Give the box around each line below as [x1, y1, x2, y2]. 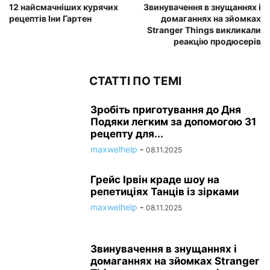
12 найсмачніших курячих [9, 2, 118, 13]
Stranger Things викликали [147, 25, 261, 36]
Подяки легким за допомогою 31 [90, 116, 256, 128]
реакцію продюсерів [174, 36, 261, 47]
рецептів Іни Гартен [9, 13, 92, 24]
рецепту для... [90, 128, 163, 140]
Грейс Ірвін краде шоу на [90, 174, 219, 186]
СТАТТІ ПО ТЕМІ [89, 74, 181, 89]
